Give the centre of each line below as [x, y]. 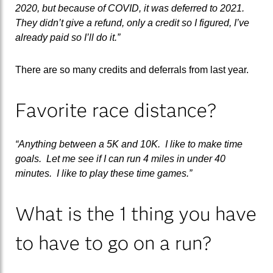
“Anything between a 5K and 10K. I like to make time [129, 144]
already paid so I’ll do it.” [68, 37]
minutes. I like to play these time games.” [104, 174]
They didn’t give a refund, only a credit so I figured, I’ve [132, 23]
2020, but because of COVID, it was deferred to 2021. [131, 8]
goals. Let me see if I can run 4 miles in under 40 [120, 159]
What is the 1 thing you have [136, 213]
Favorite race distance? [116, 110]
